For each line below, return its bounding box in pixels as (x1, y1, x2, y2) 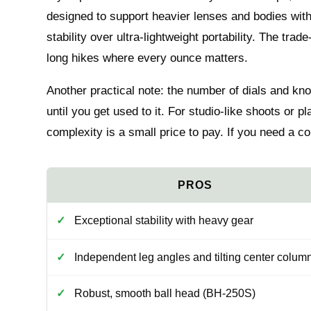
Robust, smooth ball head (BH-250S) (74, 287, 255, 300)
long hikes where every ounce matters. (47, 51, 249, 65)
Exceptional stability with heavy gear (74, 215, 253, 226)
